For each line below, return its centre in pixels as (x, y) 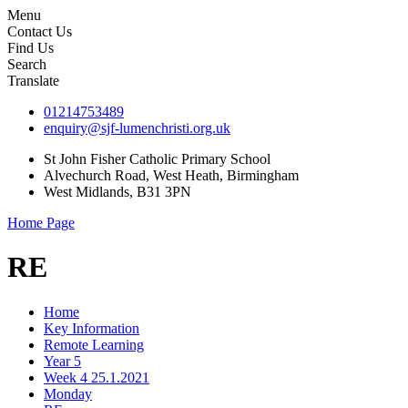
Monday (68, 393)
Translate (33, 81)
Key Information (92, 328)
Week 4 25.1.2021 (97, 377)
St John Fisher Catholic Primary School (157, 159)
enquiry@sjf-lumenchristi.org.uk (137, 128)
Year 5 (62, 361)
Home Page (41, 223)
